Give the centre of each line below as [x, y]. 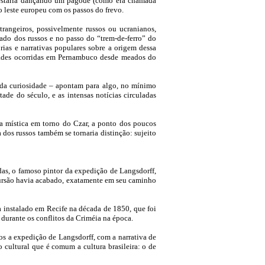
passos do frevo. [98, 10]
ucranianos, [138, 29]
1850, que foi [135, 209]
